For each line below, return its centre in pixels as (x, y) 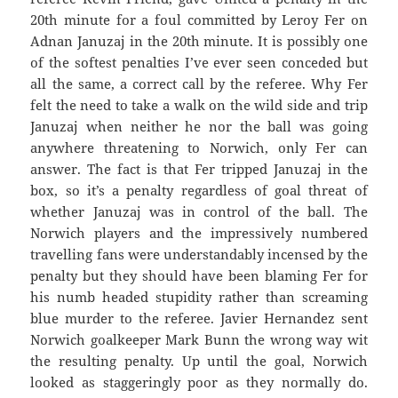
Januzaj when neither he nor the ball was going (199, 127)
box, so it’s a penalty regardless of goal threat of (199, 191)
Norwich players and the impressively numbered (199, 233)
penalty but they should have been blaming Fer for (199, 276)
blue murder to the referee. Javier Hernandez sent (199, 318)
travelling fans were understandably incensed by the (199, 255)
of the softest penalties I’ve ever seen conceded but (199, 63)
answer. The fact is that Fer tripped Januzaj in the (199, 169)
